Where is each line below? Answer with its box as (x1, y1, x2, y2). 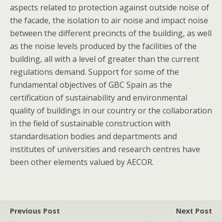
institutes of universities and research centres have (10, 144, 200, 155)
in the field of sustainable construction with (10, 118, 170, 129)
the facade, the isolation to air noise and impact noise (10, 15, 208, 26)
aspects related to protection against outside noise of (10, 2, 209, 13)
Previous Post (10, 206, 60, 216)
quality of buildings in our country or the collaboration (10, 105, 212, 116)
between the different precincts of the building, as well (10, 28, 212, 39)
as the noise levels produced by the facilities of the (10, 41, 197, 52)
